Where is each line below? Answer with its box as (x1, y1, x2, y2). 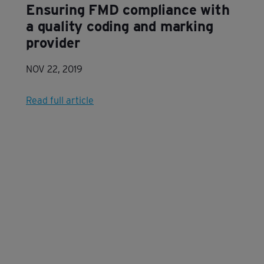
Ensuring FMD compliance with (26, 1, 230, 18)
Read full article (26, 95, 94, 106)
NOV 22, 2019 (26, 64, 82, 75)
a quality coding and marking (26, 18, 213, 35)
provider (26, 34, 80, 51)
